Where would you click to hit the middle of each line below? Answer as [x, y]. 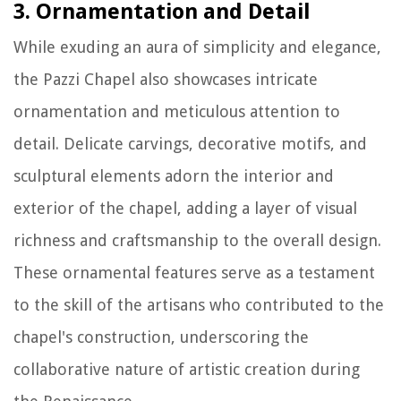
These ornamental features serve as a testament [194, 272]
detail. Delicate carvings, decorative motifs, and [190, 143]
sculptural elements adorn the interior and [174, 175]
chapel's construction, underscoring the [161, 337]
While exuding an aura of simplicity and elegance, [197, 47]
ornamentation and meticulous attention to [177, 111]
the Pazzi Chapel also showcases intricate [166, 79]
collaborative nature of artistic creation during [187, 369]
